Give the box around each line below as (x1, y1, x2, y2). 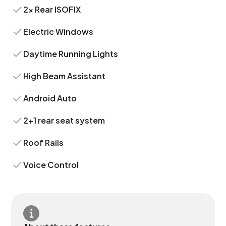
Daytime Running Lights (23, 48, 119, 59)
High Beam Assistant (23, 71, 106, 81)
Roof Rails (23, 137, 64, 148)
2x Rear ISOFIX (23, 4, 81, 15)
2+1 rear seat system (23, 115, 105, 126)
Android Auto (23, 93, 77, 103)
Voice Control (23, 159, 79, 170)
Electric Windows (23, 26, 94, 37)
